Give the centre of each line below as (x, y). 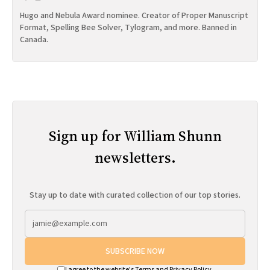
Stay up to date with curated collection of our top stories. (135, 196)
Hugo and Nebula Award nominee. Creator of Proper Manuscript (134, 16)
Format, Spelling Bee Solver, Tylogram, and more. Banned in (128, 28)
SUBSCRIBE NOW (135, 252)
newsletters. (135, 158)
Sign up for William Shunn (135, 136)
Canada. (34, 40)
